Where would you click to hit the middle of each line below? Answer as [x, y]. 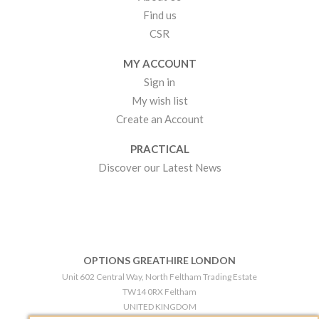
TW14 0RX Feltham [159, 292]
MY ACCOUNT [159, 63]
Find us [159, 15]
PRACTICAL [159, 149]
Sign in [159, 82]
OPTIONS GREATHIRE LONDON [159, 260]
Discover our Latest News [159, 167]
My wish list [159, 100]
